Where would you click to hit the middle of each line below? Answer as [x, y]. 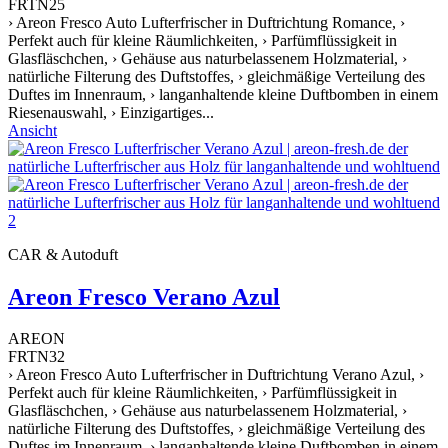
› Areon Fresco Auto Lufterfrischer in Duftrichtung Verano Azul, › [216, 375]
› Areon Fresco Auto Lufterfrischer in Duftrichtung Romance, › [206, 22]
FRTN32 [36, 357]
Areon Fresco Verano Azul [144, 296]
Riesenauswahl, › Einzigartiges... [111, 112]
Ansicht [32, 130]
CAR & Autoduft [63, 254]
